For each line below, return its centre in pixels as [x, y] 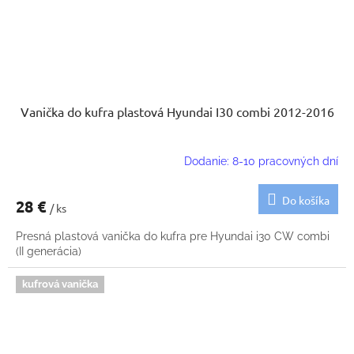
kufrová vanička [60, 284]
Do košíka [306, 200]
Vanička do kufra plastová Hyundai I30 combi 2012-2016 [177, 112]
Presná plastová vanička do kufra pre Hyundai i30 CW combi [173, 237]
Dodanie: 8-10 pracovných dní [261, 161]
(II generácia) [49, 252]
